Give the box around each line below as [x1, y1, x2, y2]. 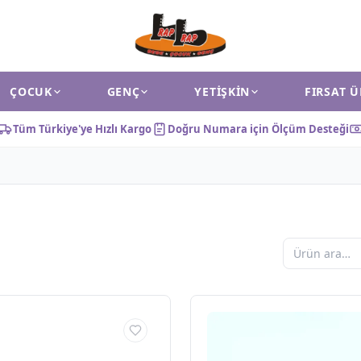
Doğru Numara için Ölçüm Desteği [167, 121, 349, 136]
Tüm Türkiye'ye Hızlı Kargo [12, 121, 151, 136]
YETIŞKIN [194, 84, 251, 99]
